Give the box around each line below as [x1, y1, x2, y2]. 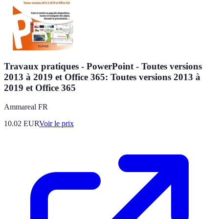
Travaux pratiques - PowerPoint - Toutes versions [4, 61, 202, 72]
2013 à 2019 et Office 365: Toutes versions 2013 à [4, 72, 200, 83]
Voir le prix [39, 119, 74, 128]
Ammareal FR [4, 103, 48, 111]
